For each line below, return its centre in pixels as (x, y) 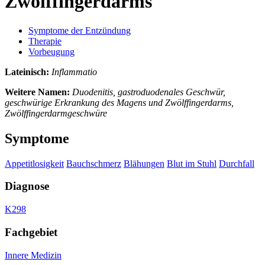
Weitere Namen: (37, 92)
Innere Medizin (33, 255)
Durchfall (237, 163)
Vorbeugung (51, 51)
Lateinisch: (27, 72)
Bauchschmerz (94, 163)
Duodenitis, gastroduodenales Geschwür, (149, 92)
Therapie (45, 41)
